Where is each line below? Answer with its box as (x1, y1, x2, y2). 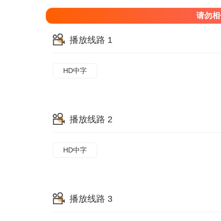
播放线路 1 (70, 35, 112, 45)
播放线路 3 (70, 194, 112, 204)
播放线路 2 (70, 114, 112, 124)
